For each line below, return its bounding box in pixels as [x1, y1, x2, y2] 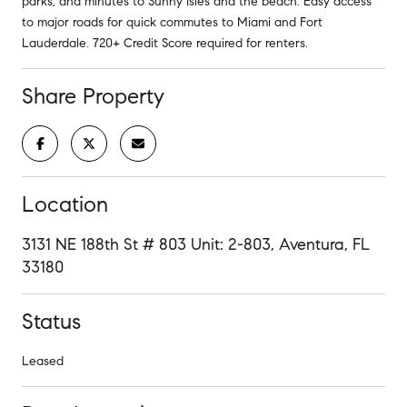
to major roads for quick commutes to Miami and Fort [22, 14, 323, 30]
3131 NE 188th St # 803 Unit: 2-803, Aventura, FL [22, 233, 370, 254]
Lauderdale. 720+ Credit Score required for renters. [22, 35, 308, 51]
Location [22, 190, 108, 218]
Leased [22, 352, 64, 369]
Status [22, 307, 81, 335]
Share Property [22, 82, 164, 110]
